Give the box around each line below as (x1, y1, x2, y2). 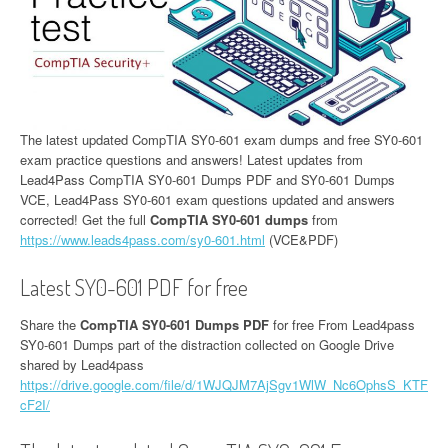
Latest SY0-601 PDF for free (20, 273, 248, 302)
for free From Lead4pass (269, 315, 415, 335)
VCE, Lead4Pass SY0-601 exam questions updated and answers (20, 190, 395, 210)
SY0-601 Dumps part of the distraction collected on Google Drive (20, 335, 394, 355)
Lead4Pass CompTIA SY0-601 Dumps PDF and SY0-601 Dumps (20, 170, 395, 190)
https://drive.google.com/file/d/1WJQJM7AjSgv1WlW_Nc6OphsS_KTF (20, 375, 428, 395)
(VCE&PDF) (265, 230, 338, 250)
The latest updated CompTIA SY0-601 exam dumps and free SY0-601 (20, 130, 423, 150)
